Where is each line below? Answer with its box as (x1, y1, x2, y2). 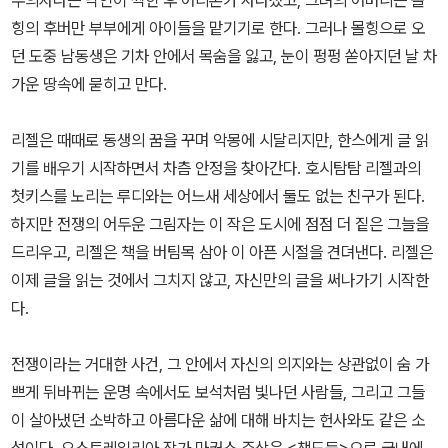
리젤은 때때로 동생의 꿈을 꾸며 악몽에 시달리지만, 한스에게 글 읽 (11, 130, 429, 151)
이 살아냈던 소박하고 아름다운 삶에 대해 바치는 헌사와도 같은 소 (11, 410, 425, 431)
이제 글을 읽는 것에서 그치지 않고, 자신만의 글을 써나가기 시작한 (11, 270, 429, 291)
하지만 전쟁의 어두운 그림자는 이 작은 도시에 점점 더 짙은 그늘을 (11, 214, 429, 235)
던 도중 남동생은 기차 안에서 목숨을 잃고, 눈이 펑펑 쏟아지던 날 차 (11, 46, 437, 67)
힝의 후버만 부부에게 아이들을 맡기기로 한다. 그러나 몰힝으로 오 (11, 18, 425, 39)
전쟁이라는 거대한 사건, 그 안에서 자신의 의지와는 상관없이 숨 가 (11, 354, 429, 375)
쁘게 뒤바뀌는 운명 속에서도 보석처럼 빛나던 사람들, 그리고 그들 (11, 382, 425, 403)
